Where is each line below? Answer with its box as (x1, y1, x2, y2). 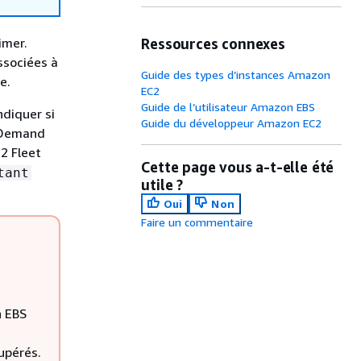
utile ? (141, 176, 183, 193)
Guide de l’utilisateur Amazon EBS (141, 100, 316, 114)
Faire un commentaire (141, 215, 254, 229)
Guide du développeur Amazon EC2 (141, 116, 322, 130)
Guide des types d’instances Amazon (141, 68, 331, 81)
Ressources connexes (141, 35, 285, 52)
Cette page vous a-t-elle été (141, 158, 334, 176)
